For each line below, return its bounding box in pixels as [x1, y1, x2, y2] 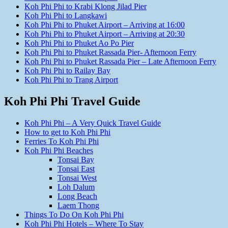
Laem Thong [58, 201, 99, 210]
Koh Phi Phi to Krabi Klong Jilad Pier [24, 2, 147, 11]
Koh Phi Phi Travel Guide [4, 95, 140, 108]
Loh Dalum [58, 183, 95, 192]
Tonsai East [58, 164, 95, 174]
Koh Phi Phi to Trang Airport [24, 75, 118, 84]
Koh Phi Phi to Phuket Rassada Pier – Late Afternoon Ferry [24, 57, 216, 66]
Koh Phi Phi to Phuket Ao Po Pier [24, 39, 134, 48]
